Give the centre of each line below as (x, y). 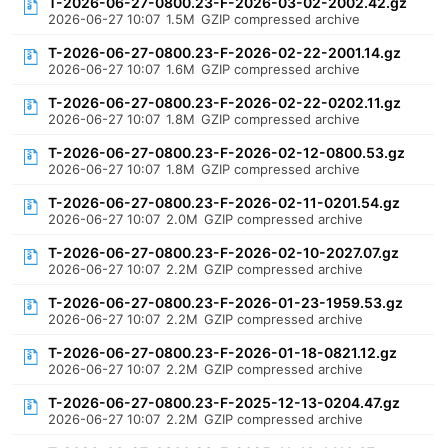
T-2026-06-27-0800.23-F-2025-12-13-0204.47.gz (224, 402)
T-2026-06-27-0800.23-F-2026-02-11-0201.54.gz (224, 202)
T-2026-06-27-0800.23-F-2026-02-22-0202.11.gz (225, 102)
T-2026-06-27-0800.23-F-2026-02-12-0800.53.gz (227, 152)
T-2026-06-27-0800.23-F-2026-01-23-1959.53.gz (226, 302)
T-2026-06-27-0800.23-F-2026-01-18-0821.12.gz (223, 352)
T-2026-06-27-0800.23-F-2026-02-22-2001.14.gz (225, 52)
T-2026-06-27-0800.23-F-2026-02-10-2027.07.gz (224, 252)
